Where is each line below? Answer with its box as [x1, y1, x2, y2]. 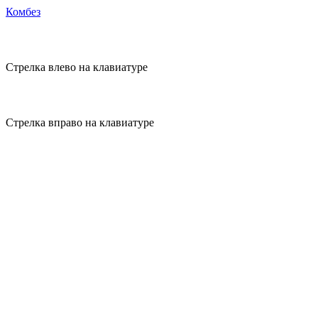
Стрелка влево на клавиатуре [6, 61, 148, 73]
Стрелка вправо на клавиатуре [6, 116, 154, 128]
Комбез [6, 6, 40, 18]
